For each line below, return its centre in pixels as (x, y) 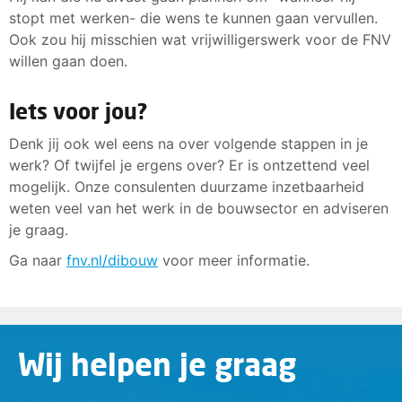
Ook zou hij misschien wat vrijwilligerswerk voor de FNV (200, 40)
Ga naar (38, 261)
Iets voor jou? (79, 111)
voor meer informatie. (234, 261)
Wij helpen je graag (157, 363)
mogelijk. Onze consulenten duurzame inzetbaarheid (187, 187)
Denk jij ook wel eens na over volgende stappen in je (188, 144)
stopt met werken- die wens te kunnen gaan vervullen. (193, 18)
